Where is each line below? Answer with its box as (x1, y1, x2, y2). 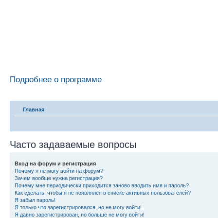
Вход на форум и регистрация (15, 161, 96, 166)
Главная (23, 107, 44, 112)
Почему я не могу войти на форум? (15, 168, 103, 174)
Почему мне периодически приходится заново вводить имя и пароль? (15, 182, 189, 188)
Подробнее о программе (10, 74, 102, 84)
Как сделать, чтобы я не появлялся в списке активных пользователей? (15, 190, 191, 196)
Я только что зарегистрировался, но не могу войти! (15, 204, 142, 210)
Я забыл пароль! (15, 197, 55, 203)
